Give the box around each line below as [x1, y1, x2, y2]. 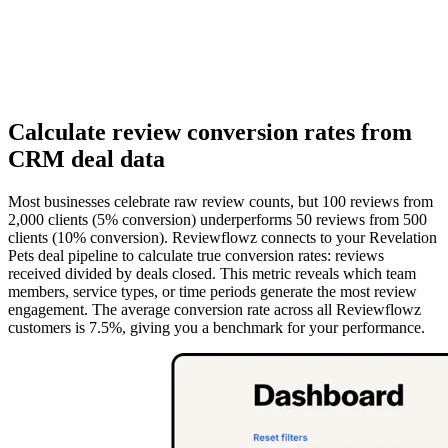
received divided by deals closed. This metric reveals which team [8, 265, 416, 283]
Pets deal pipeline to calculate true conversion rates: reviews [8, 247, 384, 265]
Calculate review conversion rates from [8, 119, 412, 146]
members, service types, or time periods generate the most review [8, 283, 417, 301]
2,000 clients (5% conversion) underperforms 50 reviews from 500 [8, 211, 427, 229]
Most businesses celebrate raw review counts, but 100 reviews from [8, 193, 433, 211]
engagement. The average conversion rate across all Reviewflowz [8, 301, 421, 319]
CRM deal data [8, 146, 165, 173]
